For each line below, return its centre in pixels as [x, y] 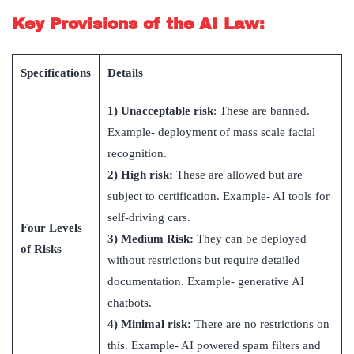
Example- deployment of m [175, 132]
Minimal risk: [158, 324]
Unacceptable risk [166, 111]
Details [125, 73]
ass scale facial [279, 132]
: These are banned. [262, 111]
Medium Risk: [157, 239]
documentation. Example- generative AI [206, 282]
